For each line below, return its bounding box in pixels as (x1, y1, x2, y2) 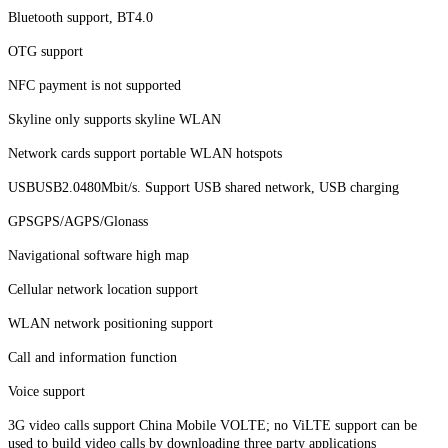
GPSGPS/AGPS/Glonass (8, 213, 148, 229)
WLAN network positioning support (8, 315, 213, 331)
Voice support (8, 383, 85, 399)
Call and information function (8, 349, 177, 365)
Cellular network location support (8, 281, 198, 297)
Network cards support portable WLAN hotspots (8, 145, 282, 161)
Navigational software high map (8, 247, 189, 263)
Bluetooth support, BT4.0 (8, 9, 153, 25)
